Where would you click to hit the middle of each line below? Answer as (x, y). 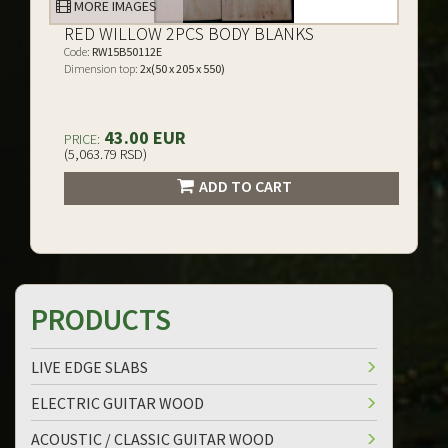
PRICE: (82, 139)
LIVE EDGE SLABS (89, 367)
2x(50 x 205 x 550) (181, 68)
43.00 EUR (143, 137)
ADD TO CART (245, 186)
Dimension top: (101, 68)
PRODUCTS (101, 319)
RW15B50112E (126, 51)
